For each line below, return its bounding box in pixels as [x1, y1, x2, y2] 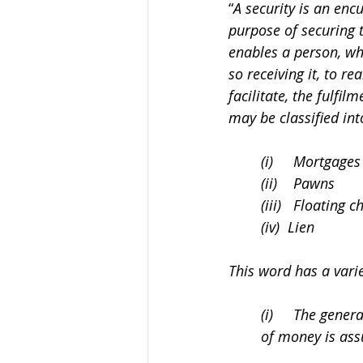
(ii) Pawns [261, 173, 335, 193]
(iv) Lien [261, 217, 314, 237]
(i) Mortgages [261, 152, 361, 171]
